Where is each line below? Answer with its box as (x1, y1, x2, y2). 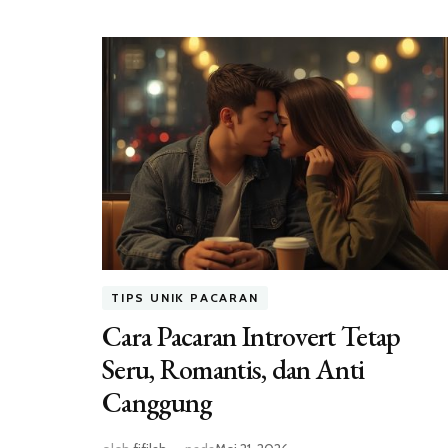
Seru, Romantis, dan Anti (102, 351, 365, 388)
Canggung (102, 384, 212, 421)
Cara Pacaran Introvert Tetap (102, 318, 401, 355)
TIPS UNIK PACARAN (111, 290, 259, 306)
